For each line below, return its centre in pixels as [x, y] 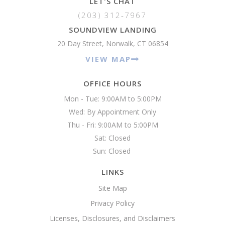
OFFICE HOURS [113, 83]
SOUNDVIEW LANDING [113, 29]
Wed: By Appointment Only [113, 111]
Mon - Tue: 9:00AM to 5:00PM [113, 98]
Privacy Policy [113, 203]
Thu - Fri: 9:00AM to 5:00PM [113, 125]
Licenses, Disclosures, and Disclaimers [113, 218]
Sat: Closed [113, 138]
